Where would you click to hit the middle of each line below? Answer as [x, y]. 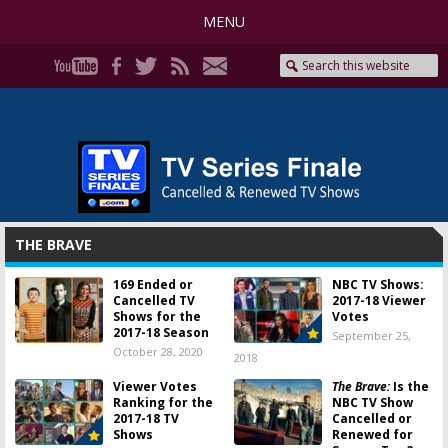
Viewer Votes [155, 386]
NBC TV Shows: [378, 284]
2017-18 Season [161, 332]
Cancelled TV [154, 300]
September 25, [371, 335]
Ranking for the [163, 402]
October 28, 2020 [158, 351]
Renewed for [372, 434]
